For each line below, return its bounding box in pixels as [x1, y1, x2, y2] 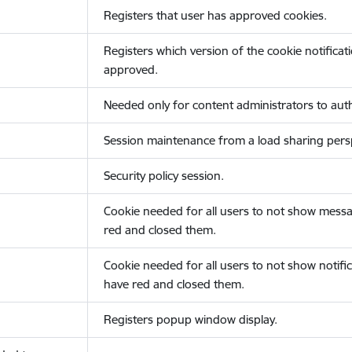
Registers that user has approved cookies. [103, 8, 327, 23]
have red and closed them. [103, 277, 244, 291]
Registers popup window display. [103, 312, 277, 327]
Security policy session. [103, 168, 224, 183]
